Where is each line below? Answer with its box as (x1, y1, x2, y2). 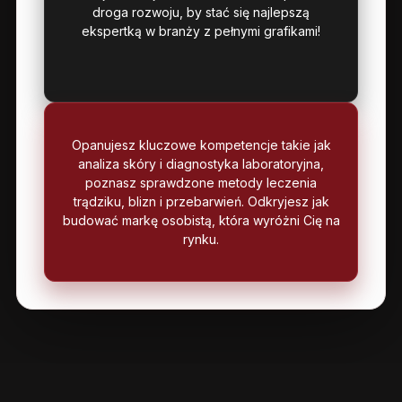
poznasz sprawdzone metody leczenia (85, 174, 317, 190)
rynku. (183, 231, 219, 247)
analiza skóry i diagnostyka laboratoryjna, (78, 155, 324, 171)
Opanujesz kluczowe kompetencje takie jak (71, 136, 331, 153)
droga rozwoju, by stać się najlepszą (92, 4, 310, 21)
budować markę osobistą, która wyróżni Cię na (62, 212, 340, 228)
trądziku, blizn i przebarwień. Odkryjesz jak (73, 193, 329, 209)
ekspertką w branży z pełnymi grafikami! (82, 23, 320, 39)
